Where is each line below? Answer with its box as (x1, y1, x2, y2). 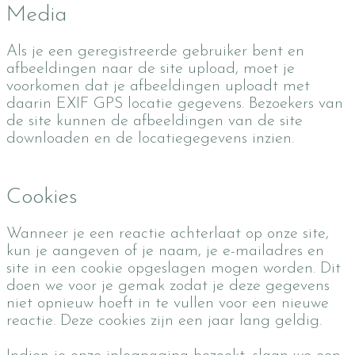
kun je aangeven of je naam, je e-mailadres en (6, 243, 324, 259)
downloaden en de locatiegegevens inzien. (6, 131, 294, 147)
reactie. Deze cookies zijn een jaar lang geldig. (6, 313, 322, 329)
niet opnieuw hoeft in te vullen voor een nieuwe (6, 296, 329, 311)
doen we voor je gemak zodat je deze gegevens (6, 278, 330, 294)
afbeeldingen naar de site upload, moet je (6, 61, 295, 77)
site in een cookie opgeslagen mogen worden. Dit (6, 261, 341, 277)
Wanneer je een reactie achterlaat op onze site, (6, 226, 329, 242)
